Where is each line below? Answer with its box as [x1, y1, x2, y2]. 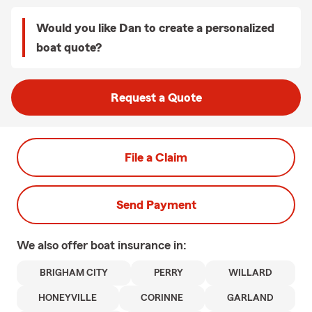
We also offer [17, 239, 91, 251]
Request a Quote [110, 91, 202, 104]
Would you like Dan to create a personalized [36, 22, 274, 34]
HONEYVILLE [38, 293, 97, 303]
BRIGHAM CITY [39, 268, 108, 278]
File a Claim [125, 151, 187, 164]
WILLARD [228, 268, 273, 278]
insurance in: [118, 239, 187, 251]
